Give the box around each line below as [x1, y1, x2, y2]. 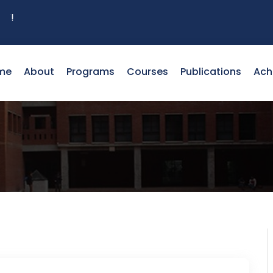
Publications [180, 65, 241, 79]
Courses [127, 65, 168, 79]
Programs [66, 65, 115, 79]
